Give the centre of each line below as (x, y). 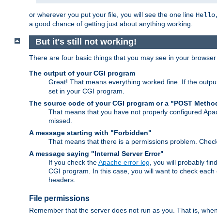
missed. (60, 120)
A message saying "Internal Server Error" (96, 153)
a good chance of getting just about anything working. (111, 23)
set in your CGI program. (86, 91)
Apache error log (124, 162)
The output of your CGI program (82, 73)
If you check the (73, 162)
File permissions (59, 198)
